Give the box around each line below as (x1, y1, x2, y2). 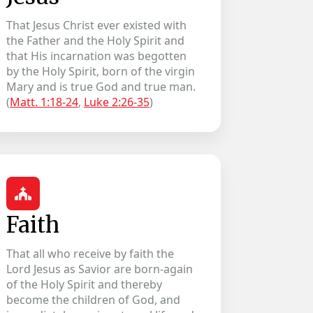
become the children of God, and (6, 292, 181, 307)
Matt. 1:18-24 (10, 94, 79, 110)
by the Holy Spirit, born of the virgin (6, 64, 196, 79)
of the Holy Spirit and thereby (6, 277, 163, 292)
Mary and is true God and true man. (6, 79, 196, 94)
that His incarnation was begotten (6, 48, 187, 64)
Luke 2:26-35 (84, 94, 150, 110)
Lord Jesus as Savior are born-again (6, 261, 194, 277)
